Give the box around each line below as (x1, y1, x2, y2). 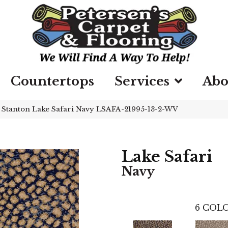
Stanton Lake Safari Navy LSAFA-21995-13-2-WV (2, 105, 178, 113)
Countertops (11, 74, 94, 89)
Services (115, 74, 169, 89)
